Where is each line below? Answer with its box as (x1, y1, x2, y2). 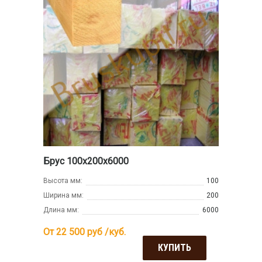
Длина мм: (43, 205, 79, 214)
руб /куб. (85, 226, 126, 237)
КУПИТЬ (158, 242, 191, 254)
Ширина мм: (43, 191, 84, 199)
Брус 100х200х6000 (43, 155, 129, 167)
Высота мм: (43, 176, 82, 185)
